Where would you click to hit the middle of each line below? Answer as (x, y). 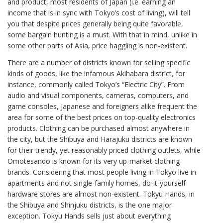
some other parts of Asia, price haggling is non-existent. (97, 45)
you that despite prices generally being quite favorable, (95, 23)
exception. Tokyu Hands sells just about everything (89, 216)
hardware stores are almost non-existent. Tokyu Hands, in (101, 194)
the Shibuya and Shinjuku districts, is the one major (90, 205)
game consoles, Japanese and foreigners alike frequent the (102, 107)
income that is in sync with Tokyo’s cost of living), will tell (99, 12)
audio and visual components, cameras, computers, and (98, 96)
